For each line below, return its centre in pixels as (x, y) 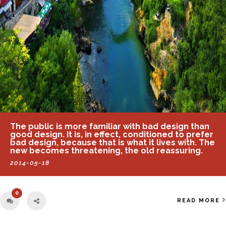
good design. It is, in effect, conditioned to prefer (112, 134)
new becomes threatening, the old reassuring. (106, 150)
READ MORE (199, 200)
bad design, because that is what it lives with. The (112, 142)
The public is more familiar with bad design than (110, 126)
